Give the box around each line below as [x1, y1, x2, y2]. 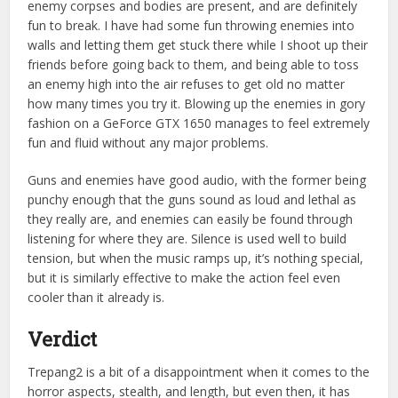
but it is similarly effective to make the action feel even [28, 268, 341, 286]
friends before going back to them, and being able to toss [28, 55, 360, 73]
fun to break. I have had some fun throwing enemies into [28, 16, 355, 34]
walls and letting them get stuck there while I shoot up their [28, 36, 369, 53]
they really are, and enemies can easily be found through [28, 210, 354, 227]
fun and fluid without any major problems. [28, 133, 273, 151]
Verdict [28, 325, 102, 352]
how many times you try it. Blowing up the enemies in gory [28, 94, 366, 112]
